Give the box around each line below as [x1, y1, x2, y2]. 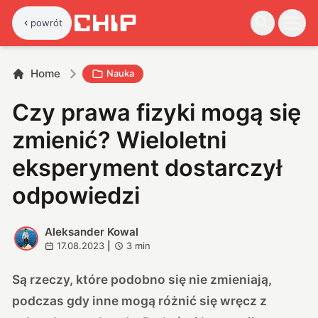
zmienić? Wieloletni [12, 126, 227, 154]
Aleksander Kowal [44, 224, 138, 238]
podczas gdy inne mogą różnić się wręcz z [12, 292, 268, 308]
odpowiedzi [12, 181, 141, 209]
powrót [31, 16, 63, 28]
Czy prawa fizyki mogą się [12, 98, 302, 126]
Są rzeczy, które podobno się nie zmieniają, [12, 271, 273, 287]
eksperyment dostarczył [12, 153, 283, 182]
